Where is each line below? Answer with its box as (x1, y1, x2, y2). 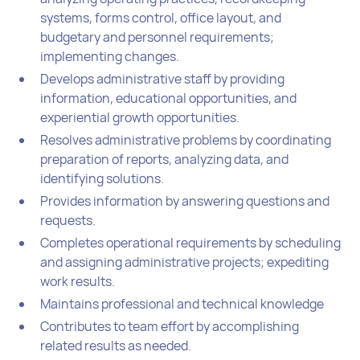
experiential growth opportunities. (40, 108, 240, 126)
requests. (40, 211, 96, 229)
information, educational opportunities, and (40, 88, 297, 107)
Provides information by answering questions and (40, 191, 330, 210)
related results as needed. (40, 336, 192, 354)
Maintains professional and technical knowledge (40, 294, 325, 313)
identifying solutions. (40, 169, 165, 187)
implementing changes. (40, 47, 180, 65)
